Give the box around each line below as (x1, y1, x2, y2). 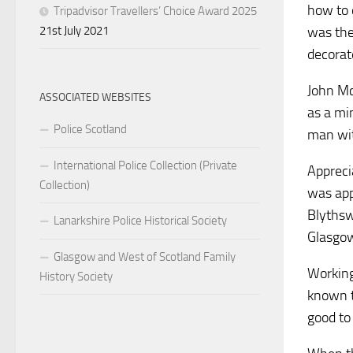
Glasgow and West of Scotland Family (54, 250, 236, 265)
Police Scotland (54, 122, 127, 137)
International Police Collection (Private (54, 158, 237, 173)
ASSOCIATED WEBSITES (39, 91, 151, 105)
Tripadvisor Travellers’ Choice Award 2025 (54, 4, 257, 19)
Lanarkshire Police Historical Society (54, 214, 227, 229)
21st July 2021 (39, 24, 109, 39)
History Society (39, 269, 113, 284)
